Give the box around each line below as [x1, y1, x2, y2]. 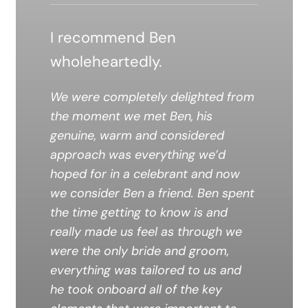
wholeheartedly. [49, 52, 162, 72]
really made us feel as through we [49, 223, 242, 241]
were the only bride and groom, [49, 243, 229, 260]
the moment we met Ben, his [49, 108, 212, 125]
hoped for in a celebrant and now [49, 166, 240, 183]
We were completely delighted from [49, 89, 254, 106]
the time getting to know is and [49, 204, 228, 221]
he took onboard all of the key [49, 281, 222, 298]
